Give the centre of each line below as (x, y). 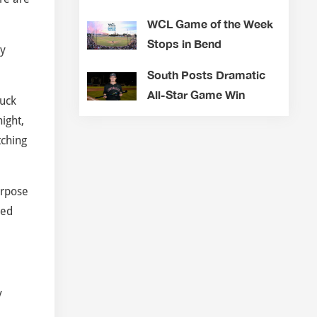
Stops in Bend (184, 44)
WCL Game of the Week (210, 24)
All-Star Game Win (196, 95)
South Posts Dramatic (206, 75)
